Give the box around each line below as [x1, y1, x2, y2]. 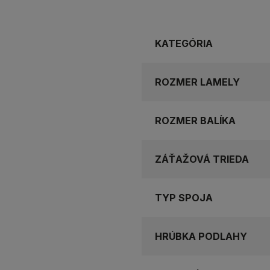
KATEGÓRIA [155, 37, 213, 49]
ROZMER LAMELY [155, 75, 240, 88]
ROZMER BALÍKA [155, 114, 236, 127]
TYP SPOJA [155, 191, 213, 204]
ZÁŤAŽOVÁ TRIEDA [155, 152, 249, 165]
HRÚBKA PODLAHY [155, 230, 247, 242]
